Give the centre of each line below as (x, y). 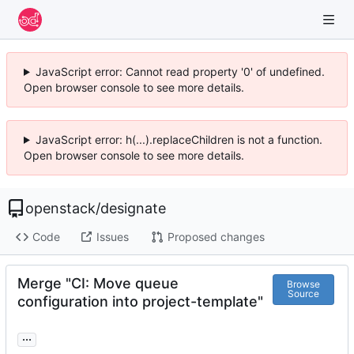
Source (303, 294)
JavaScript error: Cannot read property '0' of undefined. (180, 72)
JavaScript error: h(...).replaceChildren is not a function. (179, 139)
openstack (60, 208)
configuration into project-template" (140, 301)
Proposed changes (216, 237)
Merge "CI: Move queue (98, 283)
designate (133, 208)
